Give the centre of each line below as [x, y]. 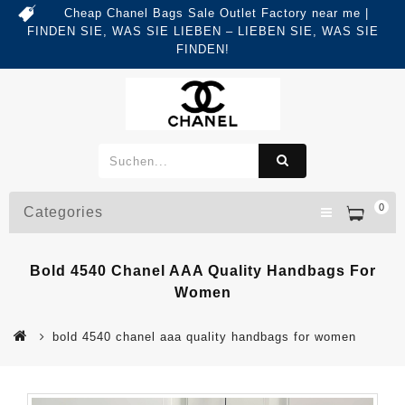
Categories [63, 212]
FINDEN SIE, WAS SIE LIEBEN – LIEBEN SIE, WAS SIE [202, 31]
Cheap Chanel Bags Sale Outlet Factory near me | [216, 13]
